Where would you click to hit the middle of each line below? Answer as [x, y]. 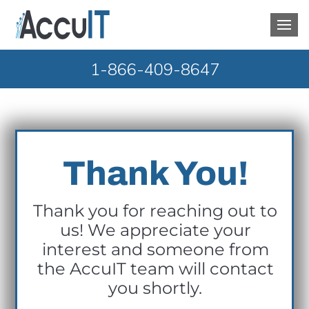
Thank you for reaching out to [155, 211]
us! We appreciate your [155, 230]
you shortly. [155, 288]
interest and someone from [155, 250]
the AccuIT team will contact [155, 269]
